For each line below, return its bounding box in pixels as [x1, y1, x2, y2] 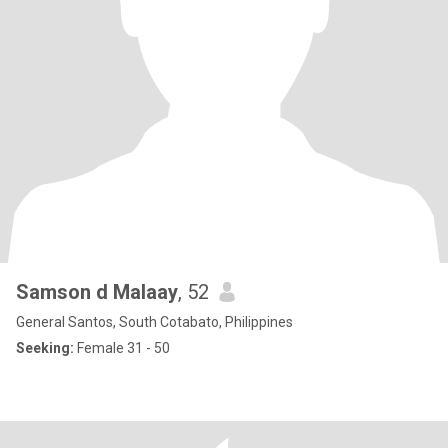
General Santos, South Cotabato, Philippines [16, 314, 293, 330]
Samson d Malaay [16, 280, 178, 304]
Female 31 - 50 [74, 340, 170, 356]
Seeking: [16, 340, 74, 356]
